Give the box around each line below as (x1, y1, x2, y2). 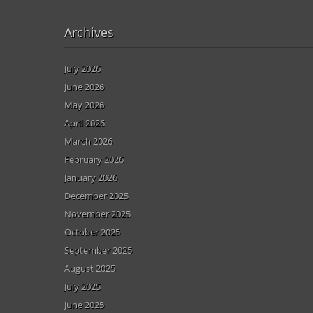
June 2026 (64, 80, 104, 93)
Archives (64, 23, 114, 41)
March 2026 (64, 134, 112, 147)
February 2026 (64, 152, 124, 166)
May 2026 (64, 98, 104, 111)
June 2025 (64, 298, 104, 311)
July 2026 (64, 61, 101, 75)
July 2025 (64, 279, 101, 293)
